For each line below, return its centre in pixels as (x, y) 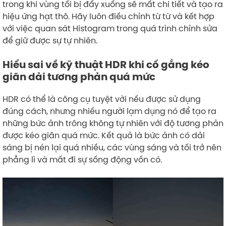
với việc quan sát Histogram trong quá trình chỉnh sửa (110, 28)
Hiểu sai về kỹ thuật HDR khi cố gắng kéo (106, 64)
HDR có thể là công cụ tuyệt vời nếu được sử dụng (102, 99)
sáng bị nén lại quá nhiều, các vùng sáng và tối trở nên (112, 147)
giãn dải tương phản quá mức (79, 76)
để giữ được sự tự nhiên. (50, 40)
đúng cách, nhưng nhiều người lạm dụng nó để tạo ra (109, 111)
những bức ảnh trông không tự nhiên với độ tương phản (113, 123)
